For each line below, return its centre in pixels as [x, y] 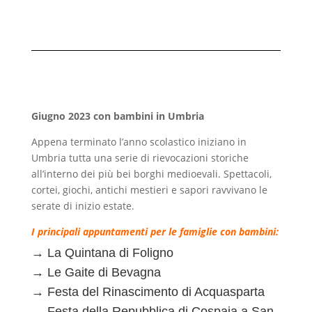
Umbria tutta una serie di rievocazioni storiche [140, 157]
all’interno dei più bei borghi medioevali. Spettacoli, [151, 173]
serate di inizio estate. [83, 205]
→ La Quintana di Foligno [102, 252]
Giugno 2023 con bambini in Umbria [117, 116]
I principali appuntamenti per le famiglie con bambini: [155, 231]
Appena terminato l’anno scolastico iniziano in [139, 141]
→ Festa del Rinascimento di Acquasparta [148, 291]
